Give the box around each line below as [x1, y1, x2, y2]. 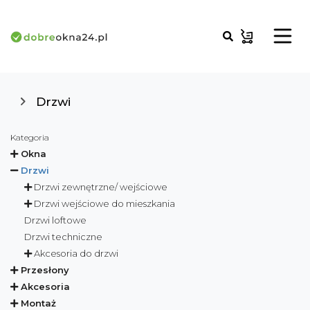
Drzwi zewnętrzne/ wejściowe [34, 181, 167, 192]
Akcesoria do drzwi [34, 248, 118, 259]
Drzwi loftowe [24, 215, 86, 226]
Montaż [21, 298, 56, 309]
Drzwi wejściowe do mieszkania [34, 198, 175, 209]
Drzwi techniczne [24, 231, 102, 242]
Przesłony [21, 264, 69, 275]
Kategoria [10, 132, 49, 143]
